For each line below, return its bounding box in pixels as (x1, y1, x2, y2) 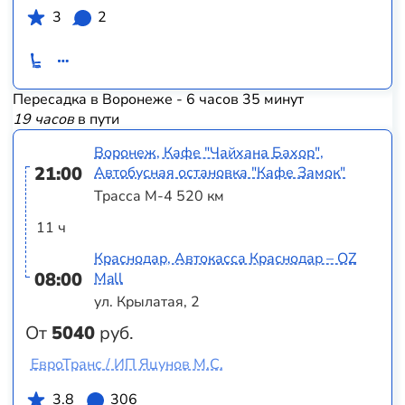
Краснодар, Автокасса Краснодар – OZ (94, 248, 357, 268)
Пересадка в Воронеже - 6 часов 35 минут (12, 89, 304, 110)
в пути (73, 109, 119, 130)
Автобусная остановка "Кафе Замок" (94, 162, 346, 183)
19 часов (12, 109, 74, 130)
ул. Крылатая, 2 (94, 292, 201, 312)
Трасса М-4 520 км (94, 186, 225, 207)
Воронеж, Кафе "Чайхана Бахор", (94, 142, 325, 163)
